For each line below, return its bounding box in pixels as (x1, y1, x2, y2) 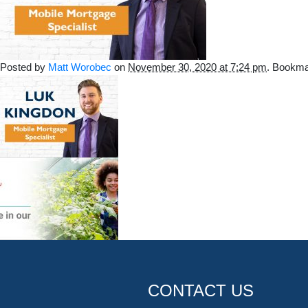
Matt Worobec (48, 61, 111, 73)
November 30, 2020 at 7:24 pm (128, 61, 267, 73)
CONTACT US (148, 280, 254, 300)
